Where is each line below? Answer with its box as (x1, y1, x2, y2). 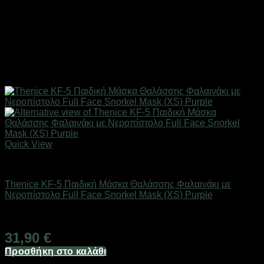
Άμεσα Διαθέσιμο (5, 209, 76, 220)
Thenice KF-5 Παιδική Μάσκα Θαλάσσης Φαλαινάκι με (5, 179, 231, 189)
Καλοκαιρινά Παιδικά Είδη (5, 159, 113, 169)
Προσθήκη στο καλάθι (5, 246, 107, 256)
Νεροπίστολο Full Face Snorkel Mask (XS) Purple (5, 189, 213, 200)
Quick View (5, 138, 52, 149)
